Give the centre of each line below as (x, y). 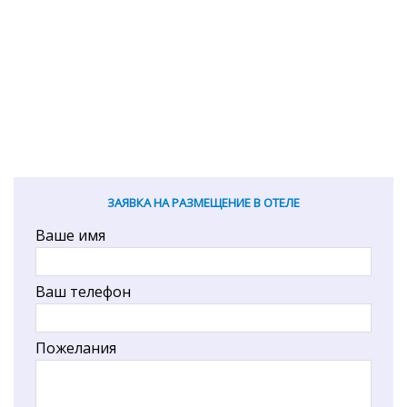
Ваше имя (70, 236)
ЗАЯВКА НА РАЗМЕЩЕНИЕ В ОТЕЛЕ (203, 203)
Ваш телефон (83, 292)
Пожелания (76, 348)
